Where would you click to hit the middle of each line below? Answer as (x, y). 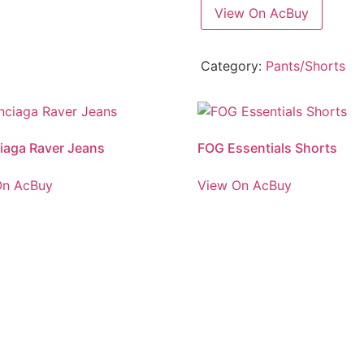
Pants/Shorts (305, 65)
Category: (233, 65)
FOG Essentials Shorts (268, 147)
